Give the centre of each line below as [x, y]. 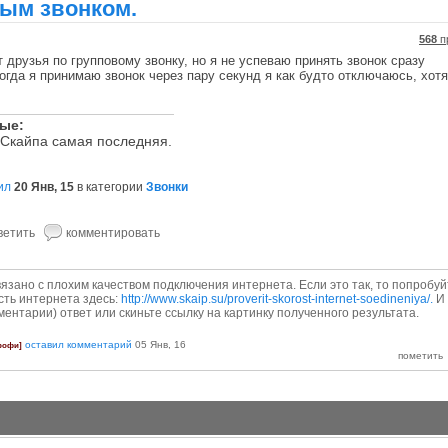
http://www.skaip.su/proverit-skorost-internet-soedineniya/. [277, 299]
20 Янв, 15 [44, 187]
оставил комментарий [78, 344]
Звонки [167, 187]
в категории [111, 187]
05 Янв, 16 [160, 344]
